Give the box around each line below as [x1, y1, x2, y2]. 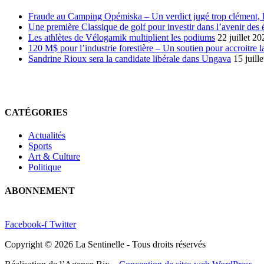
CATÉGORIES [5, 107, 68, 118]
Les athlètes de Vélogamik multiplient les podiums [28, 32, 215, 42]
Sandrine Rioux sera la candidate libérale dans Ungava [28, 53, 231, 64]
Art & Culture [28, 151, 80, 162]
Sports [28, 141, 52, 151]
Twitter [49, 219, 76, 229]
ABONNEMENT [5, 185, 75, 196]
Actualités [28, 130, 65, 141]
